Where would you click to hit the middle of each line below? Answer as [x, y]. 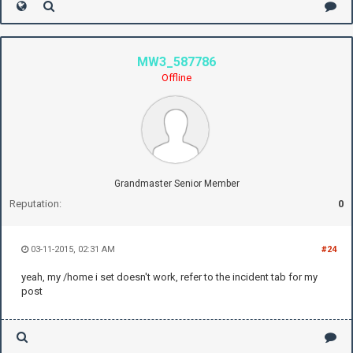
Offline [176, 78]
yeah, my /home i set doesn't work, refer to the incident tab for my [169, 277]
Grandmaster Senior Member [176, 184]
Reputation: [35, 204]
